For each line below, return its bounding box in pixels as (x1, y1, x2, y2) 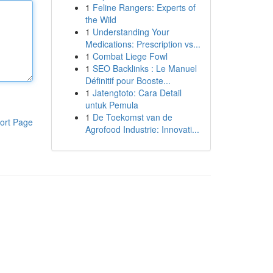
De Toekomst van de (92, 111, 172, 123)
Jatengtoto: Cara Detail (92, 87, 182, 99)
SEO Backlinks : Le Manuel (92, 62, 197, 74)
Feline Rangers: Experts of (92, 1, 196, 13)
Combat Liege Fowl (92, 50, 168, 62)
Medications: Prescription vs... (85, 38, 200, 50)
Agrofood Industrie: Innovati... (85, 123, 199, 135)
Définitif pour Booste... (85, 74, 171, 87)
